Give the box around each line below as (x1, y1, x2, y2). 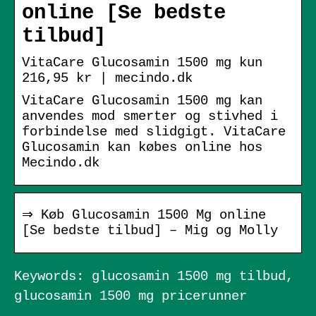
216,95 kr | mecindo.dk (22, 70, 193, 86)
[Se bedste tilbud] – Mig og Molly (22, 222, 278, 238)
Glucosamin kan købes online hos (22, 139, 262, 155)
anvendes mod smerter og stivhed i (22, 108, 278, 124)
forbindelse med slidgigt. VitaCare (22, 123, 286, 140)
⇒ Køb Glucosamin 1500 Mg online (22, 207, 266, 223)
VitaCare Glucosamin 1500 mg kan (22, 92, 262, 109)
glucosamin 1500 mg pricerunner (14, 288, 247, 304)
